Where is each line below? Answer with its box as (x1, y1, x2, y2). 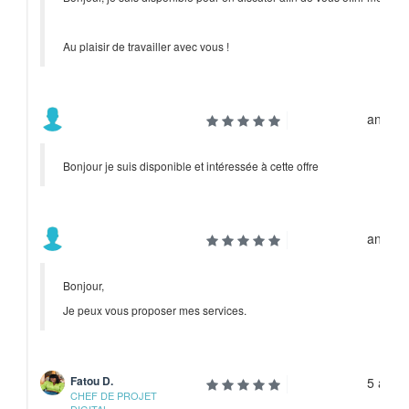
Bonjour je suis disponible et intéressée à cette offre (63, 158, 320, 173)
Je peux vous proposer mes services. (63, 302, 247, 318)
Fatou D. (70, 372, 114, 389)
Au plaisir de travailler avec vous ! (63, 38, 230, 54)
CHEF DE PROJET (70, 388, 158, 403)
